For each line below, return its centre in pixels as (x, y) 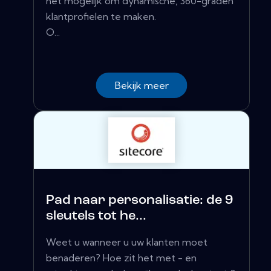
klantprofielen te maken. (101, 16)
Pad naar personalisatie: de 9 (139, 200)
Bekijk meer (142, 85)
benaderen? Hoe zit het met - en (121, 257)
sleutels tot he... (96, 216)
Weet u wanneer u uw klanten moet (127, 242)
